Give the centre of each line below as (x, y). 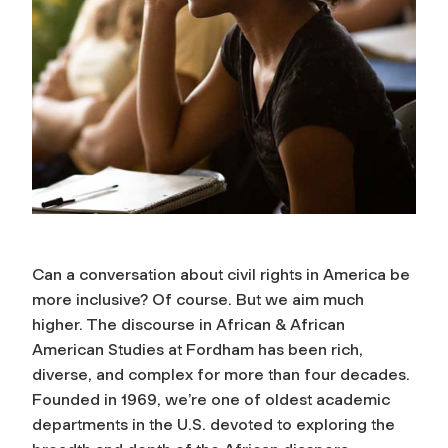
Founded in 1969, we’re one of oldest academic (211, 399)
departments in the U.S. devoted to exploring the (213, 424)
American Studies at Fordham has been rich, (197, 349)
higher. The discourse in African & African (188, 324)
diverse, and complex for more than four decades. (221, 374)
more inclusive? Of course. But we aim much (198, 299)
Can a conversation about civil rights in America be (221, 274)
